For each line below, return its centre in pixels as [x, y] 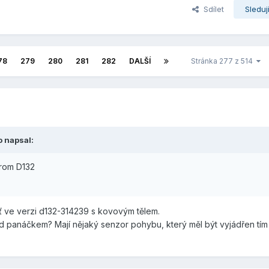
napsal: [18, 140]
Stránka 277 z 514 [224, 61]
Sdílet [211, 9]
